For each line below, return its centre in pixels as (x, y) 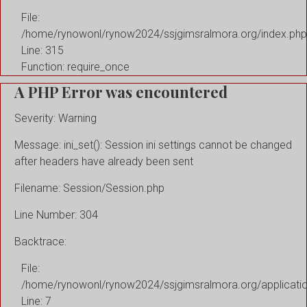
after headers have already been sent (104, 162)
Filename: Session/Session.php (89, 188)
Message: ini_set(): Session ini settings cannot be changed (153, 145)
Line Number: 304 (56, 215)
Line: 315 (42, 50)
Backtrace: (40, 242)
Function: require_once (75, 66)
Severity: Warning (56, 119)
